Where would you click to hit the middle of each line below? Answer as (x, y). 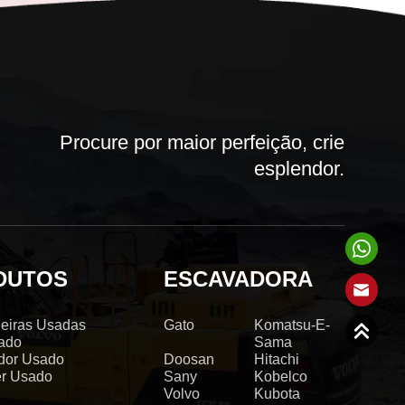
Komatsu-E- (292, 325)
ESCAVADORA (239, 279)
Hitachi (276, 359)
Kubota (277, 394)
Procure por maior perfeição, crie (202, 142)
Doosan (189, 359)
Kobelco (280, 377)
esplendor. (299, 168)
